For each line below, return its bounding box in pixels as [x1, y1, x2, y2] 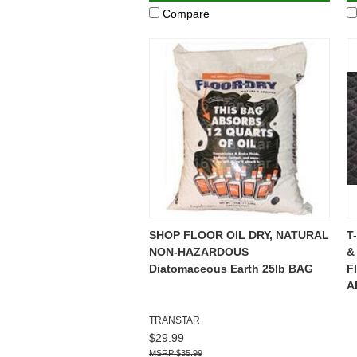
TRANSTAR [149, 314, 200, 326]
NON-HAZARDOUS [149, 245, 249, 258]
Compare [163, 6, 210, 20]
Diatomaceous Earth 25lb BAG [149, 261, 313, 275]
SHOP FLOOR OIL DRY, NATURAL [149, 228, 329, 241]
